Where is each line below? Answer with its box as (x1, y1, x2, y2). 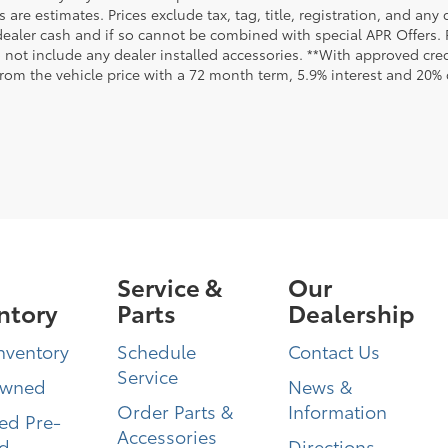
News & (287, 373, 352, 399)
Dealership (287, 295, 415, 329)
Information (287, 398, 387, 424)
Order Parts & (117, 398, 234, 424)
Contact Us (287, 338, 380, 364)
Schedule (117, 338, 197, 364)
